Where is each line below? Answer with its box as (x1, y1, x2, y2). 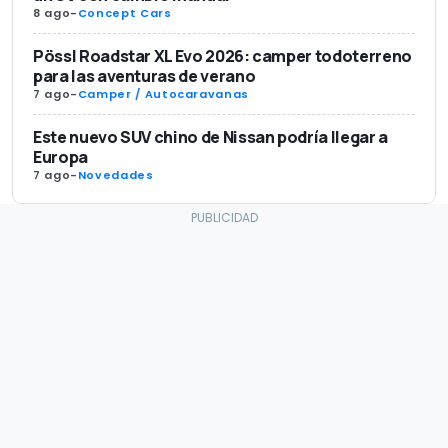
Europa (33, 146, 88, 169)
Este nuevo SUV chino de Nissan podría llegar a (33, 126, 388, 149)
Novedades (77, 167, 154, 184)
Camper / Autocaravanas (77, 86, 249, 103)
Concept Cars (77, 5, 172, 22)
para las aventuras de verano (33, 65, 256, 88)
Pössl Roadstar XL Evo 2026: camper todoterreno (33, 45, 412, 68)
